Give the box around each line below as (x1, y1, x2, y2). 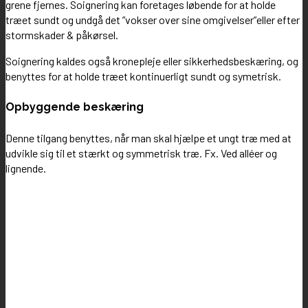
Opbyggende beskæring (5, 100, 144, 114)
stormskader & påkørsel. (5, 27, 118, 41)
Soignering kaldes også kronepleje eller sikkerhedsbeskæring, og (5, 54, 298, 67)
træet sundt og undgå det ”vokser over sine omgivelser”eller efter (5, 12, 300, 26)
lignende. (5, 161, 46, 175)
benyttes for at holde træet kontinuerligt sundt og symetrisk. (5, 69, 281, 82)
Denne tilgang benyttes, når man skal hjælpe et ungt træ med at (5, 131, 291, 144)
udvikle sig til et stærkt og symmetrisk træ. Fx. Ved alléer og (5, 146, 277, 159)
